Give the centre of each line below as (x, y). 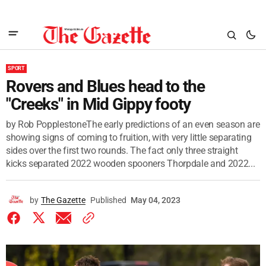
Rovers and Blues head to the (105, 86)
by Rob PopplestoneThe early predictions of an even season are (133, 124)
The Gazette (63, 200)
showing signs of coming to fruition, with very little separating (129, 137)
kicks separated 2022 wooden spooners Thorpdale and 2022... (131, 164)
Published (108, 200)
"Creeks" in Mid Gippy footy (98, 104)
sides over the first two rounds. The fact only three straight (122, 151)
